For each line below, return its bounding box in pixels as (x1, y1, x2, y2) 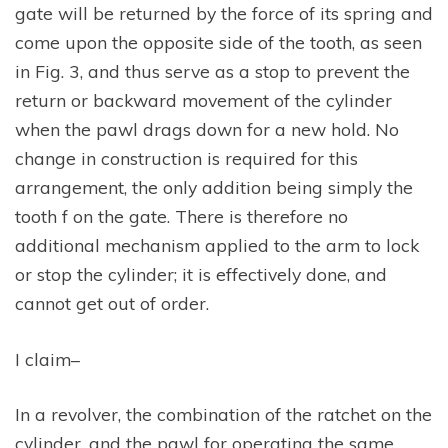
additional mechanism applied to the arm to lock (15, 234, 419, 257)
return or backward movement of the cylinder (15, 89, 392, 112)
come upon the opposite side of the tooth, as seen (15, 31, 422, 54)
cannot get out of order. (15, 292, 209, 315)
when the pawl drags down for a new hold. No (15, 118, 399, 141)
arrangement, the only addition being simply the (15, 176, 413, 199)
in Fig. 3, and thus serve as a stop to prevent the (15, 60, 410, 83)
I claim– (15, 347, 80, 370)
